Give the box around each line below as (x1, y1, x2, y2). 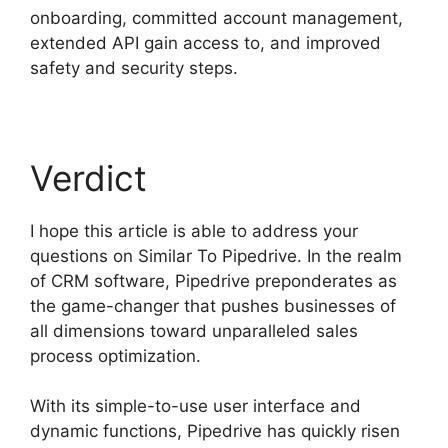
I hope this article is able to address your (30, 220, 358, 241)
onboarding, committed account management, (30, 7, 403, 28)
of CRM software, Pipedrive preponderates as (30, 270, 397, 291)
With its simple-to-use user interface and (30, 396, 361, 417)
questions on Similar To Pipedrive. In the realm (30, 245, 402, 266)
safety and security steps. (30, 57, 238, 78)
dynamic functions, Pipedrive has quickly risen (30, 421, 400, 442)
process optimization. (30, 345, 201, 366)
